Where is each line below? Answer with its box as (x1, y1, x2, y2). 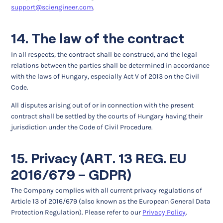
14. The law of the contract (11, 31, 185, 47)
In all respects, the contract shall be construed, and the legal (11, 50, 198, 59)
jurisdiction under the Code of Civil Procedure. (11, 122, 153, 131)
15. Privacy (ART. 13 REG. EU (11, 150, 187, 166)
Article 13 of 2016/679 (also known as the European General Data (11, 197, 211, 206)
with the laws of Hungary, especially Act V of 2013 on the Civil (11, 72, 200, 81)
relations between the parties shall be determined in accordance (11, 61, 210, 70)
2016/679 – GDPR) (11, 167, 132, 183)
